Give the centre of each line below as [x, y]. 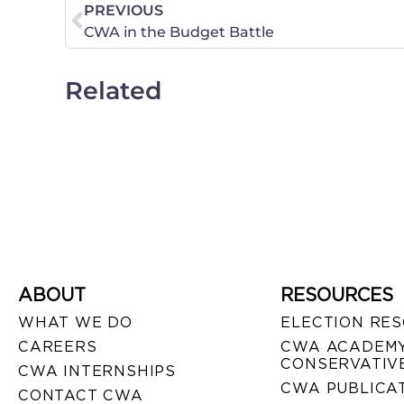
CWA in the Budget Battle [179, 32]
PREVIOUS [124, 11]
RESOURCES [337, 295]
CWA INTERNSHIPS [97, 372]
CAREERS [58, 347]
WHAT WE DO [75, 323]
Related [114, 91]
